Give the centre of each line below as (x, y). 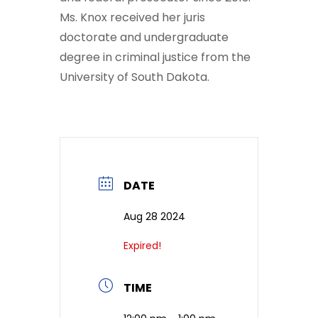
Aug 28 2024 (154, 217)
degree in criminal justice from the (155, 57)
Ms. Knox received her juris (132, 18)
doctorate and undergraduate (144, 38)
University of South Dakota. (135, 77)
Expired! (142, 246)
